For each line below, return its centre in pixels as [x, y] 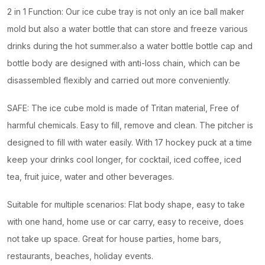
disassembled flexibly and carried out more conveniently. [119, 80]
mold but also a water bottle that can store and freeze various [127, 28]
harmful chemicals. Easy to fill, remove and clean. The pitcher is [130, 125]
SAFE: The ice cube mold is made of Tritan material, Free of [123, 108]
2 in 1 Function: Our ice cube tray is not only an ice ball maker [126, 11]
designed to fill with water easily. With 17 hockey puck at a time [130, 143]
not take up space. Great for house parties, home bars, [114, 239]
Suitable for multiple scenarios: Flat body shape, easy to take [126, 205]
